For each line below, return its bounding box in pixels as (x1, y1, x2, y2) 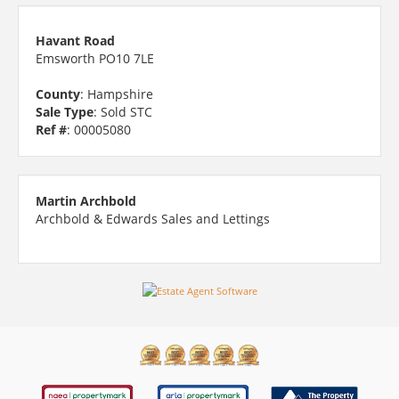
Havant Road (36, 31, 115, 49)
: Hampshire (80, 85, 153, 102)
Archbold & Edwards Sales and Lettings (36, 209, 270, 227)
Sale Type (36, 102, 94, 120)
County (36, 85, 80, 102)
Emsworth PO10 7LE (36, 49, 154, 67)
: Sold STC (94, 102, 152, 120)
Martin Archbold (36, 191, 136, 209)
